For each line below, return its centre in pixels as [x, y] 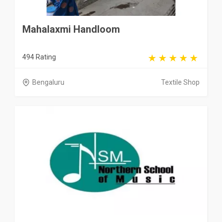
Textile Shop [180, 83]
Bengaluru [48, 83]
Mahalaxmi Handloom [71, 29]
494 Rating [39, 57]
